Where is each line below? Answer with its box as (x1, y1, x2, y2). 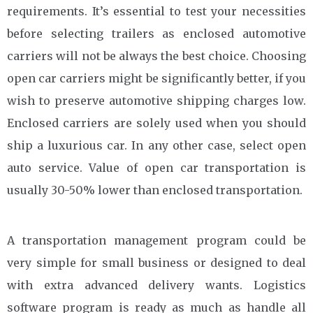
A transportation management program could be (7, 233, 306, 247)
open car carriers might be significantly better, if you (7, 71, 306, 85)
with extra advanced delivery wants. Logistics (7, 277, 306, 292)
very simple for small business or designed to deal (7, 255, 306, 270)
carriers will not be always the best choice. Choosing (7, 48, 306, 63)
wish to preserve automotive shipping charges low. (7, 93, 306, 108)
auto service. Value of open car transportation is (7, 160, 306, 175)
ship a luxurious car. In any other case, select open (7, 138, 306, 152)
